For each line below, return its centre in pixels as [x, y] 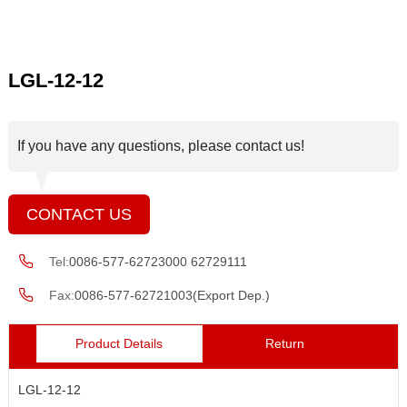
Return [285, 344]
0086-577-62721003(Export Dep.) [172, 296]
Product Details [119, 344]
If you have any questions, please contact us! [160, 146]
